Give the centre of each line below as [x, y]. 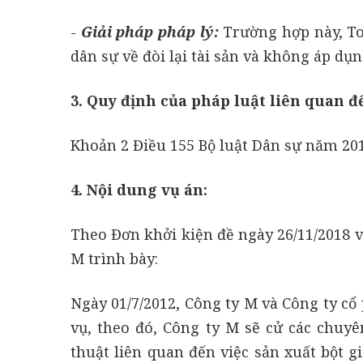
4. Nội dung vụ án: [139, 189]
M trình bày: [114, 258]
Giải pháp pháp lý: [149, 31]
